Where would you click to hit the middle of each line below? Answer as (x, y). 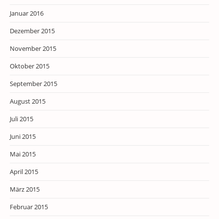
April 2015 (24, 172)
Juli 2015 (22, 119)
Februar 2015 (29, 207)
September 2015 (33, 84)
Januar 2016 (27, 13)
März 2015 (25, 189)
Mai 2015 (23, 154)
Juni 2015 (23, 137)
